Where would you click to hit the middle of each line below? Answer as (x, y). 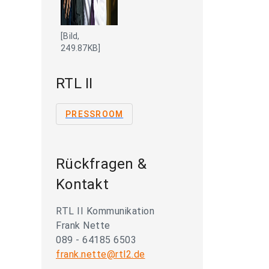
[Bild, (70, 36)
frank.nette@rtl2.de (101, 254)
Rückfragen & (101, 164)
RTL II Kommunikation (105, 211)
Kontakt (82, 184)
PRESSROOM (95, 114)
